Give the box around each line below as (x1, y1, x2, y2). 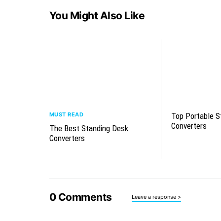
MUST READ (49, 111, 83, 118)
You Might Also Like (49, 9, 145, 22)
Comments (56, 191, 112, 203)
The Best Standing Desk (49, 123, 128, 133)
